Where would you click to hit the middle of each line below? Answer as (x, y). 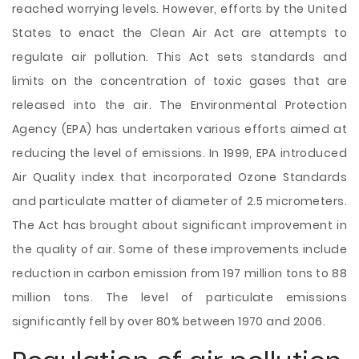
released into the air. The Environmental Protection (179, 105)
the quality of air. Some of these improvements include (179, 249)
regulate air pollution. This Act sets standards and (179, 57)
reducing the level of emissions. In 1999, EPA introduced (179, 153)
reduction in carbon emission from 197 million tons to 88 (179, 273)
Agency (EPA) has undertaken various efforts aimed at (179, 129)
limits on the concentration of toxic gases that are (179, 81)
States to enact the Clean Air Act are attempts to (179, 33)
